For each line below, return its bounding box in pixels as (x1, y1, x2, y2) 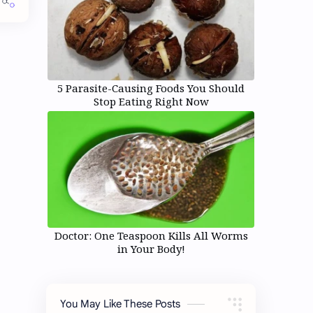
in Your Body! (117, 241, 185, 256)
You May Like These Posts (60, 297, 180, 310)
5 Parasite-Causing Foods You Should (57, 81, 245, 95)
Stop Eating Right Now (93, 94, 209, 108)
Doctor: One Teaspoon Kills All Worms (54, 228, 248, 242)
